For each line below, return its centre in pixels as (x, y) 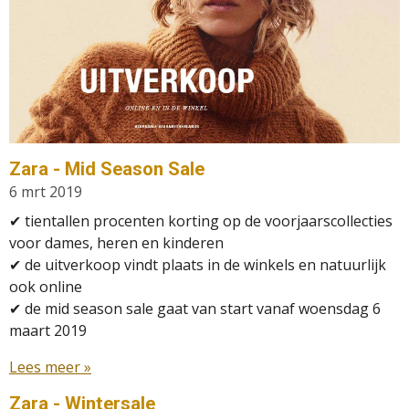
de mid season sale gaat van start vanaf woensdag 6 (201, 309)
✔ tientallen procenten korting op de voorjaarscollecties (201, 221)
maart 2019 (48, 331)
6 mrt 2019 (46, 192)
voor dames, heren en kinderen (116, 243)
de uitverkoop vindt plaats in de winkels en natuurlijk (204, 265)
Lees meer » (50, 367)
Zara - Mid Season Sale (107, 169)
